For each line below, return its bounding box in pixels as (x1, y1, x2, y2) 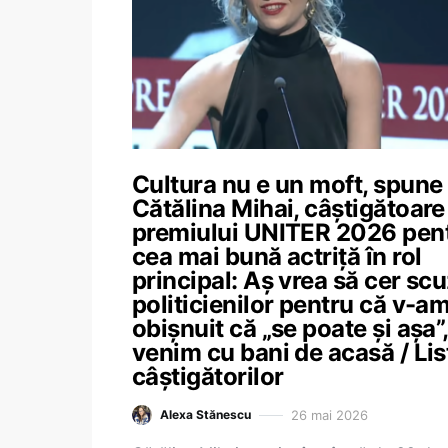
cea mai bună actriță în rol (132, 242, 422, 271)
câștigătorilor (132, 362, 284, 391)
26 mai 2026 (291, 406, 368, 423)
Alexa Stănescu (160, 407, 251, 422)
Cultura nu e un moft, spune (132, 170, 443, 199)
